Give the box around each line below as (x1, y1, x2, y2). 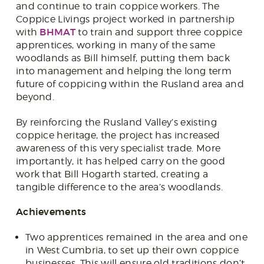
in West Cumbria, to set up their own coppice (25, 245, 239, 256)
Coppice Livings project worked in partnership (15, 13, 235, 25)
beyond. (15, 91, 55, 103)
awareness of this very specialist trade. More (15, 142, 221, 154)
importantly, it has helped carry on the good (15, 155, 225, 167)
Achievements (15, 206, 87, 219)
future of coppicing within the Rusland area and (15, 78, 244, 90)
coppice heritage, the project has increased (15, 129, 220, 141)
